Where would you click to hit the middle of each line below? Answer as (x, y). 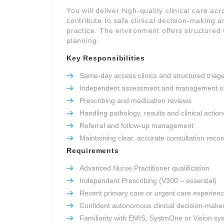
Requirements (93, 150)
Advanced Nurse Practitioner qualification (144, 168)
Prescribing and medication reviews (135, 100)
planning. (83, 40)
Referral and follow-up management (136, 125)
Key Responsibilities (106, 58)
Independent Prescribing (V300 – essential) (148, 180)
